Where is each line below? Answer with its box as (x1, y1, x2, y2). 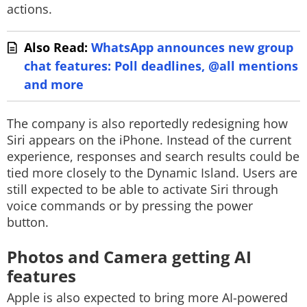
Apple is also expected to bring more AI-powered (7, 289, 288, 306)
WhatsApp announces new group (91, 39, 293, 56)
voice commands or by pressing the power (7, 197, 253, 214)
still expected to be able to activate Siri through (7, 181, 278, 197)
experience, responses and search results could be (7, 148, 299, 164)
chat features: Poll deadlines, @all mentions (24, 58, 298, 74)
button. (7, 214, 49, 230)
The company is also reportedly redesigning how (7, 115, 288, 132)
